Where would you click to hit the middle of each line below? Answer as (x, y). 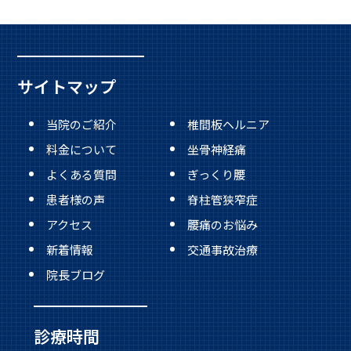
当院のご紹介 (81, 125)
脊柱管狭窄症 (222, 199)
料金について (81, 150)
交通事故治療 (222, 249)
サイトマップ (67, 87)
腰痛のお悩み (222, 224)
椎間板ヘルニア (228, 125)
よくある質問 (81, 175)
